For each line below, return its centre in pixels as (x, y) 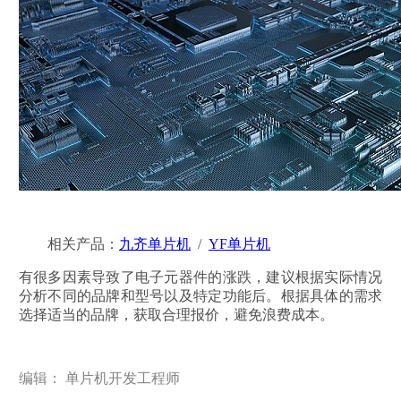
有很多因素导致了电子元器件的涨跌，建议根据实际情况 (200, 277)
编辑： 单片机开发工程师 (99, 379)
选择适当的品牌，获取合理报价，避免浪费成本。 (176, 315)
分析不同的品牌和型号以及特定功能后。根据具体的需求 (200, 296)
